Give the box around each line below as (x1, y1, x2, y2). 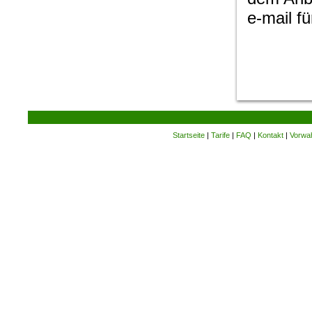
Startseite (173, 131, 205, 139)
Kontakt (258, 131, 283, 139)
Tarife (211, 131, 230, 139)
